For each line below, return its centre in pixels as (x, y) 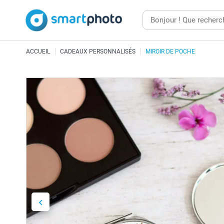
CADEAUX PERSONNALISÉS (98, 51)
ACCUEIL (38, 51)
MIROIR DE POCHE (170, 51)
